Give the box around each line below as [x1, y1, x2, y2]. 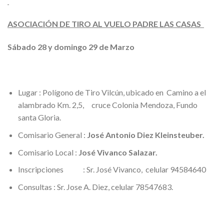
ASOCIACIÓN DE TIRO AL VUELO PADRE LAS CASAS [7, 18, 204, 28]
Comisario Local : [17, 147, 78, 157]
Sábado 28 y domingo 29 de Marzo [7, 41, 134, 51]
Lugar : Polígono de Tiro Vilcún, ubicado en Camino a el [17, 87, 206, 97]
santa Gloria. [17, 112, 61, 122]
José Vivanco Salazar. [78, 147, 157, 157]
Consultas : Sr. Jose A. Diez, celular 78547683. [17, 181, 173, 191]
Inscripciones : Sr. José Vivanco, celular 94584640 [17, 164, 206, 174]
